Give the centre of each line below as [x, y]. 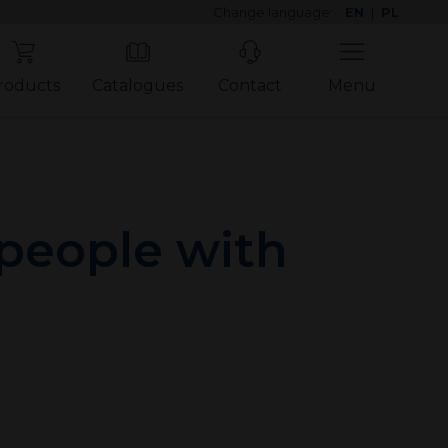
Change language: [275, 12]
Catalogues [138, 85]
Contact [250, 85]
